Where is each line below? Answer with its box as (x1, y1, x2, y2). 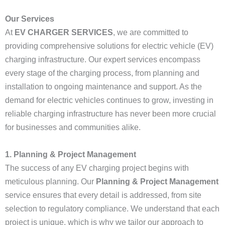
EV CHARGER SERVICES (15, 28, 113, 37)
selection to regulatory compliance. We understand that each (5, 204, 219, 213)
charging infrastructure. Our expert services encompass (5, 55, 200, 64)
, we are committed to (113, 28, 188, 37)
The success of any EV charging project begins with (5, 164, 189, 172)
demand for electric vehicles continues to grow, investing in (5, 96, 213, 104)
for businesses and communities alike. (5, 123, 141, 132)
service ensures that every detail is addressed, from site (5, 191, 201, 199)
